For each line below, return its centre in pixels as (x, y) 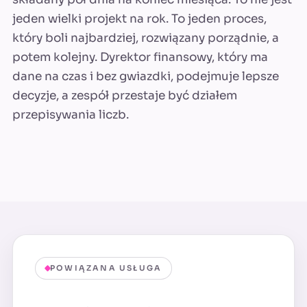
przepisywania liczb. (71, 115)
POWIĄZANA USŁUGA (106, 268)
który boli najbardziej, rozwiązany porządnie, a (146, 38)
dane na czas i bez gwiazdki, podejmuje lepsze (146, 77)
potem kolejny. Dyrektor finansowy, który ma (140, 58)
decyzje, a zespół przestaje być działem (125, 96)
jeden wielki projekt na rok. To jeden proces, (139, 19)
